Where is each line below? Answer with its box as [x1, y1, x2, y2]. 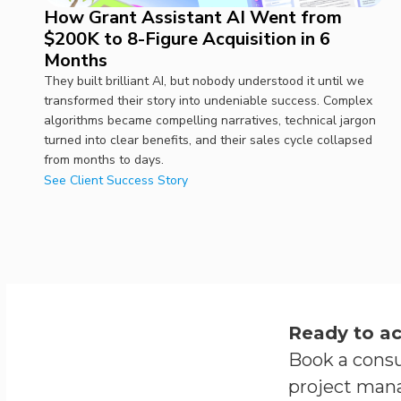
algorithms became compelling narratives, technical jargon [43, 112, 376, 130]
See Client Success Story [43, 172, 188, 190]
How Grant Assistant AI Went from [43, 5, 342, 30]
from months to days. [43, 151, 164, 169]
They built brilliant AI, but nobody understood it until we [43, 73, 364, 90]
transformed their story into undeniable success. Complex [43, 92, 372, 110]
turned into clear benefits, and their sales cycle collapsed [43, 132, 372, 149]
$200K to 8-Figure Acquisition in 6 [43, 27, 330, 52]
